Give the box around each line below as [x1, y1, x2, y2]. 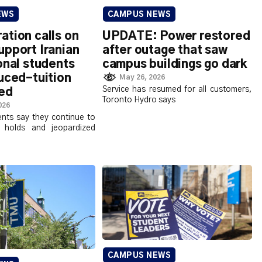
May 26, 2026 [119, 74, 166, 81]
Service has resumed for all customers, [102, 85, 252, 94]
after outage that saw [102, 44, 227, 56]
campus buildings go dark [102, 58, 247, 70]
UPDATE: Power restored [102, 30, 250, 42]
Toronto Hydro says [102, 96, 175, 105]
